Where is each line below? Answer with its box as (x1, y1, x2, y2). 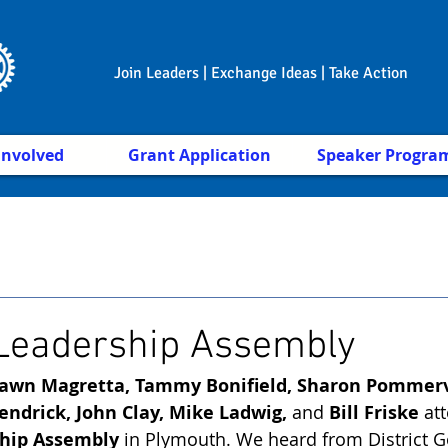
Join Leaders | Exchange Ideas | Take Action (113, 63, 408, 83)
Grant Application (128, 144, 271, 166)
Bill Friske (324, 400, 419, 425)
